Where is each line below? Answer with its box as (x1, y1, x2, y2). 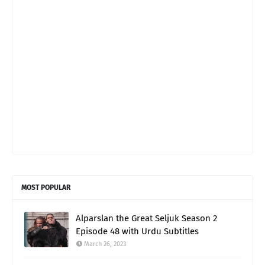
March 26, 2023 (84, 240, 126, 248)
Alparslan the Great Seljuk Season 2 (76, 212, 217, 224)
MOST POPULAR (21, 183, 70, 192)
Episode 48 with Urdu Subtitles (76, 225, 199, 237)
